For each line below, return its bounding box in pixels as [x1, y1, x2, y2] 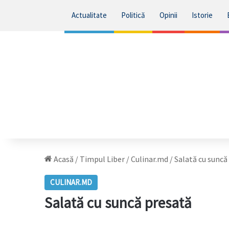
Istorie [191, 10, 213, 20]
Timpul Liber [80, 154, 125, 164]
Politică [121, 10, 145, 20]
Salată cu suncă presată [44, 193, 192, 212]
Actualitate [71, 10, 107, 20]
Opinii [159, 10, 177, 20]
